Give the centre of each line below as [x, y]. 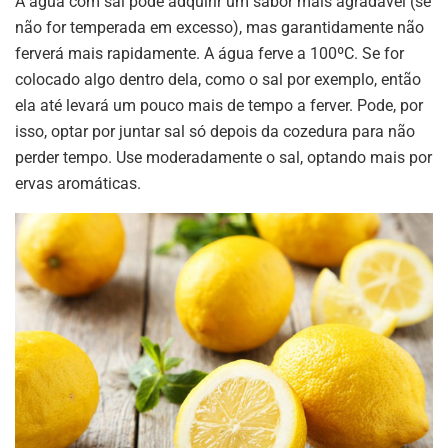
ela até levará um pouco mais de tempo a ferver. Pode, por [219, 105]
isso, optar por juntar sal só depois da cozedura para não [215, 131]
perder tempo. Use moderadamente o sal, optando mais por [223, 157]
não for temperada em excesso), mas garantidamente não [219, 27]
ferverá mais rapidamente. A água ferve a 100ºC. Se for [209, 53]
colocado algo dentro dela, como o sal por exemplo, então [218, 79]
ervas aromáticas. [78, 183]
